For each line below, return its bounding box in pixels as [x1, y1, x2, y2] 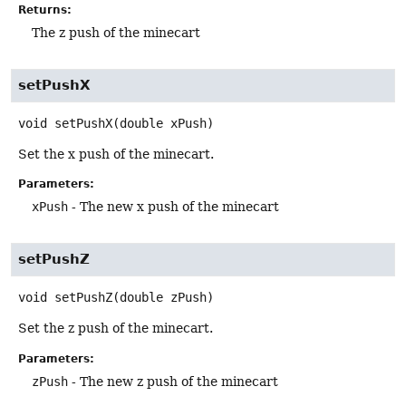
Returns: [18, 3, 72, 16]
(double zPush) [112, 290, 214, 305]
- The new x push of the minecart [68, 199, 279, 215]
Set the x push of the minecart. [18, 146, 214, 161]
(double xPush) [112, 115, 214, 130]
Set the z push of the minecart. [18, 321, 213, 336]
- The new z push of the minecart [68, 373, 278, 389]
